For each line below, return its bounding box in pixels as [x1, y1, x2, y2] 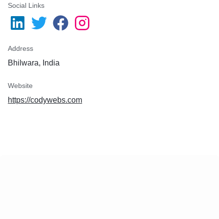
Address [8, 44, 33, 52]
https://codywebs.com [8, 96, 82, 104]
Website [8, 82, 33, 89]
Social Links [8, 1, 44, 9]
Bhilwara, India [8, 59, 60, 67]
